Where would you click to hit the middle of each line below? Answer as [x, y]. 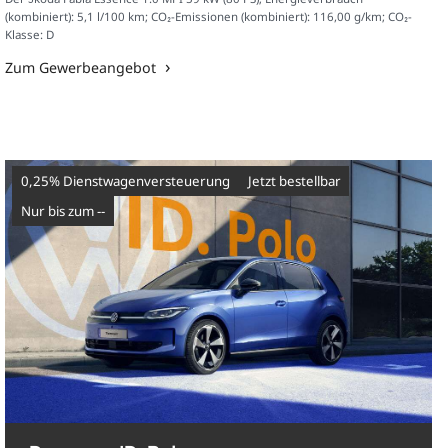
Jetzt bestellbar [296, 180]
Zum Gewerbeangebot [81, 67]
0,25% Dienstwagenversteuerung [131, 180]
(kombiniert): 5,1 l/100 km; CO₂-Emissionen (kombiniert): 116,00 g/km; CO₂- [209, 16]
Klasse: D [30, 34]
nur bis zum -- [67, 210]
